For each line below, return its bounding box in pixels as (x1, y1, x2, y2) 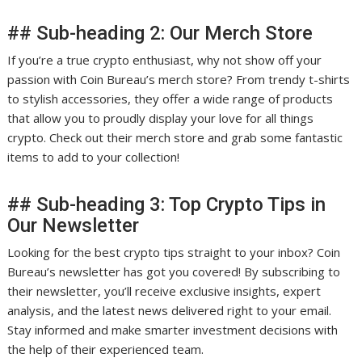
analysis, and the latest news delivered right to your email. (7, 302, 332, 319)
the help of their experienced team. (7, 341, 204, 358)
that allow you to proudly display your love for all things (7, 110, 314, 127)
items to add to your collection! (7, 149, 180, 166)
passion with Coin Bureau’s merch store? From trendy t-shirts (7, 71, 351, 88)
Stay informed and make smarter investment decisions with (7, 322, 339, 339)
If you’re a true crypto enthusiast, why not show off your (7, 52, 322, 69)
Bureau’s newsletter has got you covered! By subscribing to (7, 263, 341, 280)
